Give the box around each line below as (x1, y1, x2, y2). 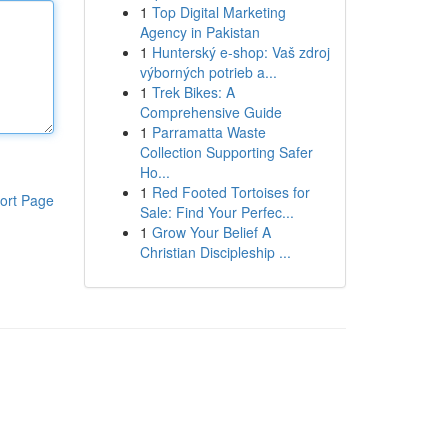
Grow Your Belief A (151, 222, 271, 242)
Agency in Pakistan (139, 22, 260, 42)
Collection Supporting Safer (139, 142, 313, 162)
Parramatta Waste (151, 122, 266, 142)
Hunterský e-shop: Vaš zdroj (151, 42, 330, 62)
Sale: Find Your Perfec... (139, 202, 294, 222)
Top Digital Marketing (151, 2, 286, 22)
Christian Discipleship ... (139, 242, 291, 262)
